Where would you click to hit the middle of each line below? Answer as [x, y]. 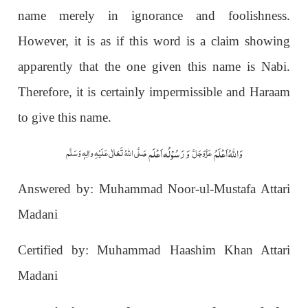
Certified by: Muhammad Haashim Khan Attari [154, 250]
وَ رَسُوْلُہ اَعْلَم [168, 152]
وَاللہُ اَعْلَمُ [227, 152]
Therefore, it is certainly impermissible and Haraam [154, 91]
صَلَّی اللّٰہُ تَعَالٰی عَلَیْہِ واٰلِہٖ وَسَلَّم [106, 152]
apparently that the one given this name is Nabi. [154, 66]
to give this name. [65, 117]
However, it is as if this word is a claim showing [154, 41]
